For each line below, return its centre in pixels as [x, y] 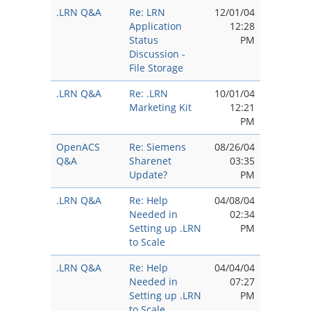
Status [144, 40]
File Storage [156, 68]
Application [155, 26]
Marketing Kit [160, 107]
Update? [148, 175]
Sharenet [150, 161]
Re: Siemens [158, 147]
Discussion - [157, 54]
